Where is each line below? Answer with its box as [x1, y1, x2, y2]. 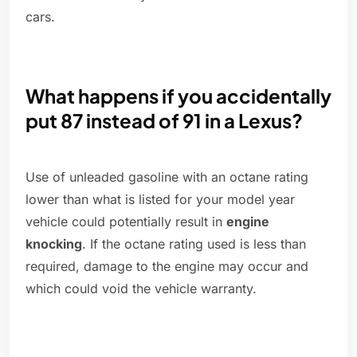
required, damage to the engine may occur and [25, 258, 308, 275]
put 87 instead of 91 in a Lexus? [25, 108, 303, 133]
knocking [25, 236, 82, 253]
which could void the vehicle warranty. [25, 280, 257, 297]
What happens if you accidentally [25, 84, 331, 108]
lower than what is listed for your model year [25, 191, 295, 208]
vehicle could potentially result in [25, 214, 226, 230]
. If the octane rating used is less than [82, 236, 306, 253]
